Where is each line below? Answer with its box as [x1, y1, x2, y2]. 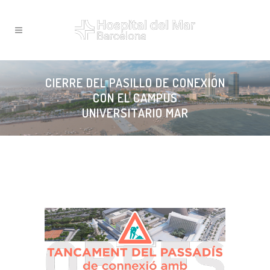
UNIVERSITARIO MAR [81, 105, 189, 121]
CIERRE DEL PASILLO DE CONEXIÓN [45, 75, 225, 90]
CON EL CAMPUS [92, 90, 178, 105]
